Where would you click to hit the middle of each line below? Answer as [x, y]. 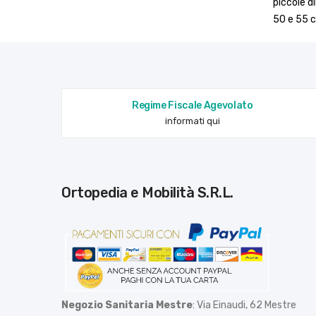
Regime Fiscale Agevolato [196, 105]
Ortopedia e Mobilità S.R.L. [152, 192]
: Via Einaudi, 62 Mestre [244, 305]
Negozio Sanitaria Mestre [127, 305]
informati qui [192, 121]
